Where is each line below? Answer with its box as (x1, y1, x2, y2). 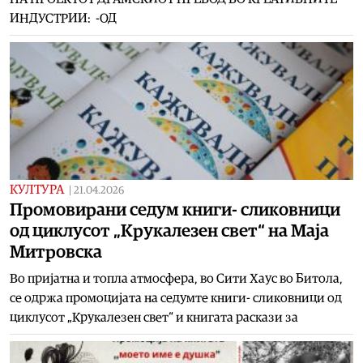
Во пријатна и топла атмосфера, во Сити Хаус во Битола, (10, 271, 343, 285)
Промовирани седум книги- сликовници (10, 200, 340, 219)
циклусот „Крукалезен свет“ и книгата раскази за (10, 310, 298, 324)
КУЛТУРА (10, 182, 64, 196)
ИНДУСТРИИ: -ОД (10, 11, 117, 25)
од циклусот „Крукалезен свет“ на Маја (10, 221, 329, 240)
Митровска (10, 242, 102, 261)
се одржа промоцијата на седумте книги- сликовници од (10, 291, 342, 305)
